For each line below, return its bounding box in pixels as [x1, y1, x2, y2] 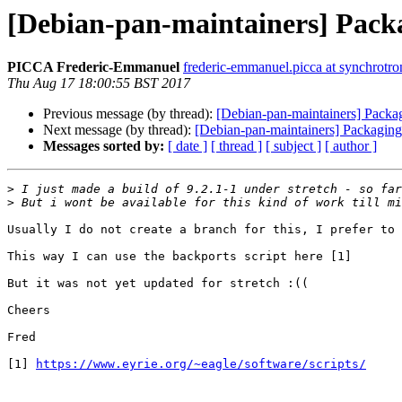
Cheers [7, 303, 50, 318]
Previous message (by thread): [43, 106, 216, 122]
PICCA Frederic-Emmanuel [7, 59, 179, 75]
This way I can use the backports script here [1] [7, 249, 352, 264]
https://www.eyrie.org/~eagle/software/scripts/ [36, 357, 366, 371]
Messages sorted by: [43, 138, 164, 154]
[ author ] [325, 138, 377, 154]
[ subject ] [266, 138, 321, 154]
